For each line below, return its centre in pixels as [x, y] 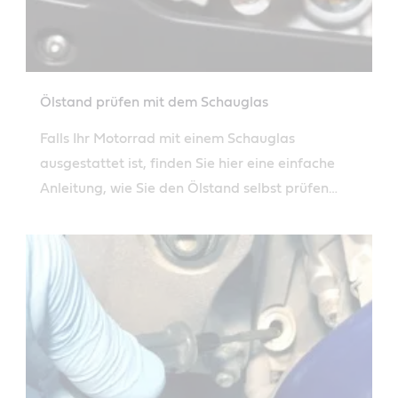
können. [65, 213]
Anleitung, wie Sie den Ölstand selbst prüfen [184, 188]
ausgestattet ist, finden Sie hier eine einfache [187, 163]
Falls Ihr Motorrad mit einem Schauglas [167, 138]
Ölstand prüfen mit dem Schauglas [154, 102]
